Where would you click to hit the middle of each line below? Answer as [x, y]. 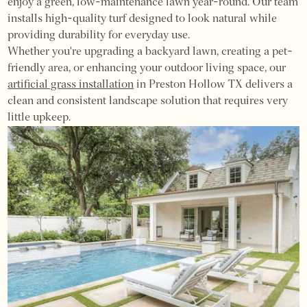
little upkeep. [39, 118]
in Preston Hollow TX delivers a [213, 85]
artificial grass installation [71, 85]
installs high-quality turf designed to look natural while [143, 19]
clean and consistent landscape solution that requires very [148, 101]
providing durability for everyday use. [99, 35]
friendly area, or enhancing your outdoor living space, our [147, 68]
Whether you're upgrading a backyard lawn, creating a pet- [150, 52]
